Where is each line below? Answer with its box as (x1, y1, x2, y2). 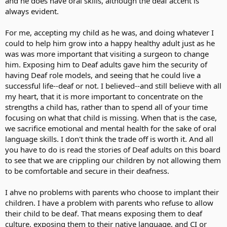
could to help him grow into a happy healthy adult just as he (5, 37, 215, 48)
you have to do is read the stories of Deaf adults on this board (5, 144, 220, 155)
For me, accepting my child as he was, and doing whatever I (5, 27, 214, 37)
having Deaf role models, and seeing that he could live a (5, 69, 201, 80)
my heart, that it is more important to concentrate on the (5, 91, 203, 101)
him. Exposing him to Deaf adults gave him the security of (5, 59, 207, 69)
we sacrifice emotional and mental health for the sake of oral (5, 123, 216, 133)
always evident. (5, 6, 59, 16)
